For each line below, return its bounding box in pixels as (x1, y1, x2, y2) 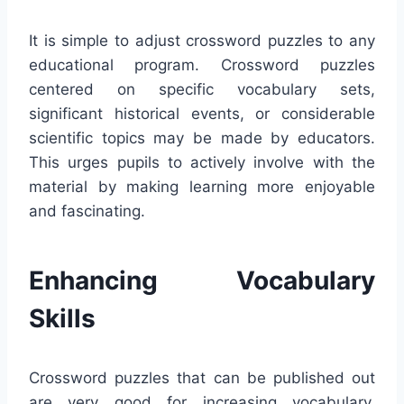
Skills (29, 303, 96, 335)
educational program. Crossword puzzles (29, 56, 375, 75)
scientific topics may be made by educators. (29, 129, 375, 148)
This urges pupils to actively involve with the (29, 153, 375, 172)
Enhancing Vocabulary (29, 265, 375, 297)
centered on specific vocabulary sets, (29, 80, 375, 99)
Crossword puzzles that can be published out (29, 369, 375, 388)
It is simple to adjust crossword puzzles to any (29, 32, 375, 50)
